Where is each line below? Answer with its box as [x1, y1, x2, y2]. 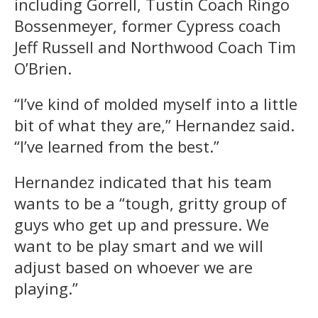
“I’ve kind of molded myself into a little [14, 92, 297, 114]
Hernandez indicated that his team [14, 170, 272, 192]
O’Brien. [14, 57, 72, 79]
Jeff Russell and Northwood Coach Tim [14, 35, 296, 57]
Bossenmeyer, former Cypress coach [14, 14, 281, 36]
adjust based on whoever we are [14, 256, 253, 278]
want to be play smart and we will [14, 234, 263, 256]
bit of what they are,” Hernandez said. [14, 114, 295, 136]
